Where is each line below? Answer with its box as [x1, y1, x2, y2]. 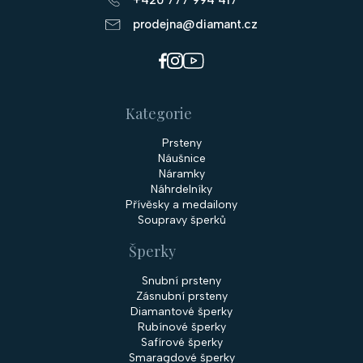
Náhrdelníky [151, 181, 212, 196]
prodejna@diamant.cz [133, 16, 258, 32]
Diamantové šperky [130, 304, 233, 318]
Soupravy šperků [137, 212, 226, 227]
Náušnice [157, 151, 206, 165]
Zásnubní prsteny [135, 288, 228, 303]
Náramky [158, 166, 205, 181]
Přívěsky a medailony [126, 197, 237, 211]
